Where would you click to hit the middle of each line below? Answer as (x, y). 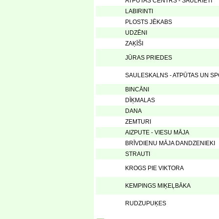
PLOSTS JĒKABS (149, 22)
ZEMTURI (138, 122)
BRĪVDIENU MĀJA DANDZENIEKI (170, 143)
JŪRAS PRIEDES (149, 58)
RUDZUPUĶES (146, 203)
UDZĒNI (136, 33)
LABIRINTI (139, 11)
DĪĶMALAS (140, 100)
